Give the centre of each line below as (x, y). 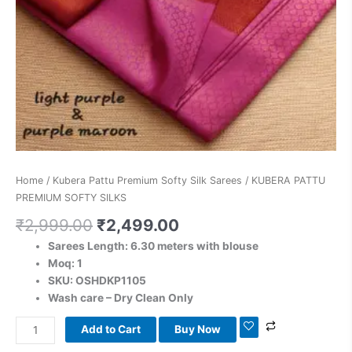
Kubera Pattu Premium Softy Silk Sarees (147, 181)
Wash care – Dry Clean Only (121, 297)
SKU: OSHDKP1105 (97, 280)
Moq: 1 (66, 263)
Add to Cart (111, 330)
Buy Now (198, 330)
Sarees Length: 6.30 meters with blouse (154, 246)
